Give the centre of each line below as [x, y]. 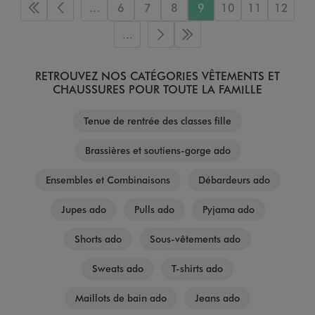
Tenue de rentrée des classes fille [157, 121]
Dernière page [224, 41]
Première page [70, 14]
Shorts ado [98, 239]
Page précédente [102, 14]
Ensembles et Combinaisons [108, 180]
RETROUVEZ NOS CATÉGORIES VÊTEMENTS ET [157, 76]
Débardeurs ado [234, 180]
